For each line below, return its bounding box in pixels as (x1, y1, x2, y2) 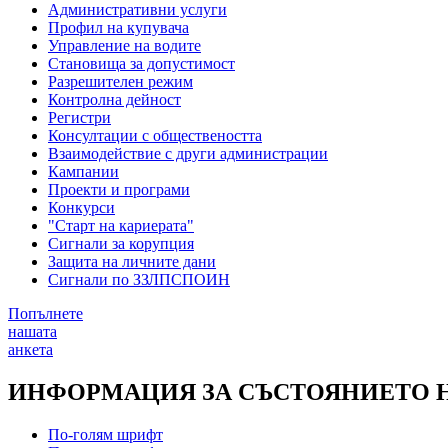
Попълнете (8, 304, 83, 322)
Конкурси (48, 198, 115, 216)
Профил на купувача (48, 18, 189, 36)
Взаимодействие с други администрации (48, 144, 328, 162)
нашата (8, 322, 57, 340)
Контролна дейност (48, 90, 181, 108)
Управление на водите (48, 36, 201, 54)
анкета (8, 340, 53, 358)
